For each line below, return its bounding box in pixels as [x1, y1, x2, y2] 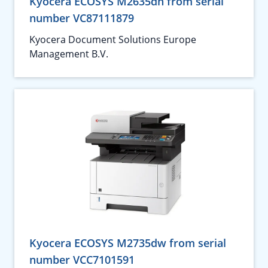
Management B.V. [29, 47, 108, 60]
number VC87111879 [29, 11, 134, 25]
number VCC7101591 [29, 252, 135, 267]
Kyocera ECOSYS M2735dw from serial [29, 236, 226, 250]
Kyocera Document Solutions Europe [29, 33, 196, 46]
